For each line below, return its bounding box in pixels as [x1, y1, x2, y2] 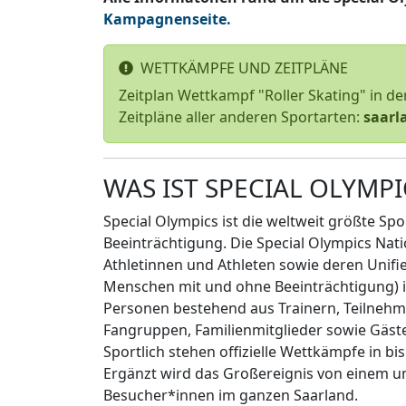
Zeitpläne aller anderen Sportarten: [119, 107, 363, 128]
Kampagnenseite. [103, 9, 231, 30]
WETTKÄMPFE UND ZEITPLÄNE [137, 58, 348, 79]
